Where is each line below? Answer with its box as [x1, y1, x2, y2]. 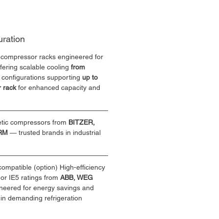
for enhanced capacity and [16, 84, 102, 91]
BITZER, [68, 118, 97, 126]
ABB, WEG [60, 174, 95, 181]
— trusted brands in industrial [8, 129, 103, 136]
